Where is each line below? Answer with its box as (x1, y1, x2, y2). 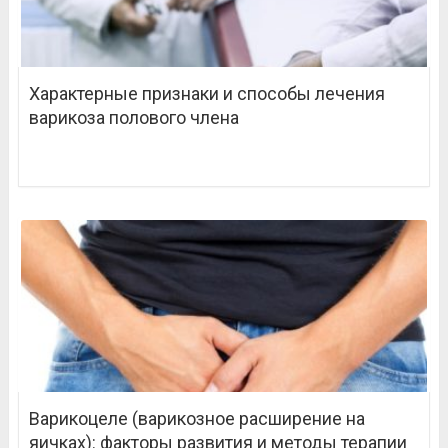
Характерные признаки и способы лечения (28, 83, 385, 105)
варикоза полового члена (28, 107, 239, 129)
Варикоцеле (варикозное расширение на (28, 408, 365, 430)
